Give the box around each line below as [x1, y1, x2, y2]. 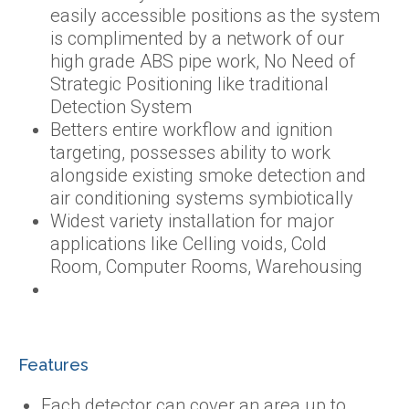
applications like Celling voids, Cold [50, 232, 327, 255]
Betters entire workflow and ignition [50, 118, 332, 141]
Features [18, 354, 89, 374]
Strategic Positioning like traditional [50, 72, 329, 95]
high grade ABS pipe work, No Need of [50, 49, 355, 72]
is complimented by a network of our [50, 26, 344, 49]
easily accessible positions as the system [50, 4, 380, 26]
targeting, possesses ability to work [50, 141, 330, 163]
